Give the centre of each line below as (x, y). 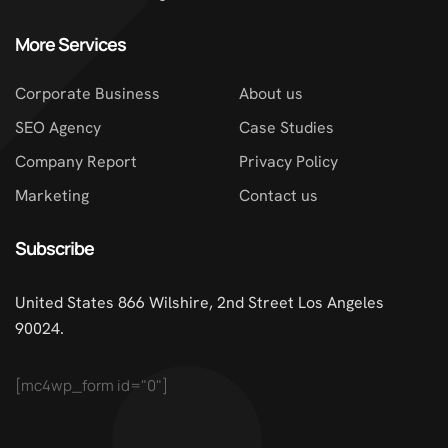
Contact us (278, 196)
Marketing (52, 196)
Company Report (76, 162)
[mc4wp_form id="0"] (91, 386)
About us (271, 94)
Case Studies (286, 128)
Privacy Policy (288, 162)
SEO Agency (58, 128)
